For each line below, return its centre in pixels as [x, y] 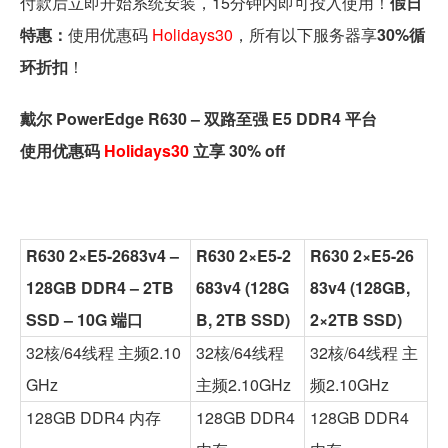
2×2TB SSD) [356, 319]
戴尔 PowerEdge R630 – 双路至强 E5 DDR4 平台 [198, 118]
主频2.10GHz [243, 384]
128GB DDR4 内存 [93, 417]
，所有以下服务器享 [305, 34]
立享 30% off [237, 150]
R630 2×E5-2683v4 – [102, 255]
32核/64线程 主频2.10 [103, 352]
